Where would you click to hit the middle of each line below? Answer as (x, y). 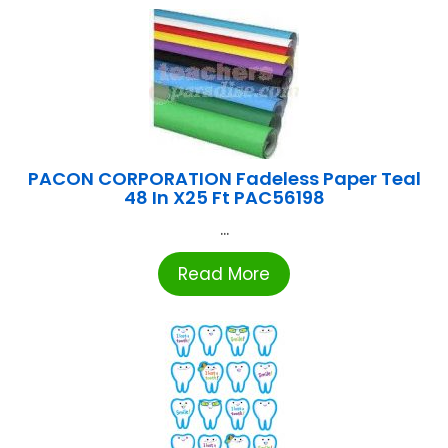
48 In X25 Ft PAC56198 (224, 198)
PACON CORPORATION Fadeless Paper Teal (224, 179)
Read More (224, 274)
